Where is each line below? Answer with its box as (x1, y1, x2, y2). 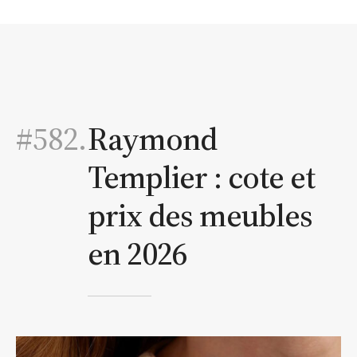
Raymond (88, 116, 217, 160)
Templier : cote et (88, 155, 315, 198)
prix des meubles (88, 193, 312, 237)
